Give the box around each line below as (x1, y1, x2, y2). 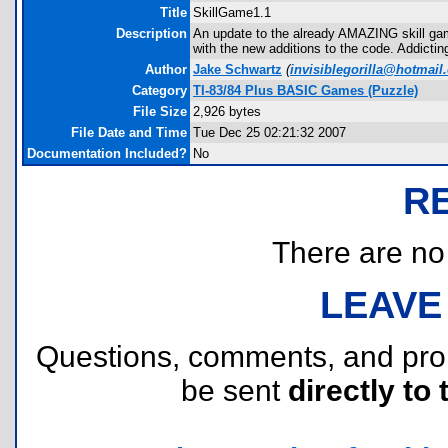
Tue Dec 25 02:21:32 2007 (193, 125, 346, 140)
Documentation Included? (27, 146, 187, 161)
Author (145, 62, 187, 77)
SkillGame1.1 (193, 5, 271, 20)
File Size (133, 104, 187, 119)
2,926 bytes (193, 104, 261, 119)
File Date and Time (71, 125, 187, 140)
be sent (180, 374, 288, 407)
